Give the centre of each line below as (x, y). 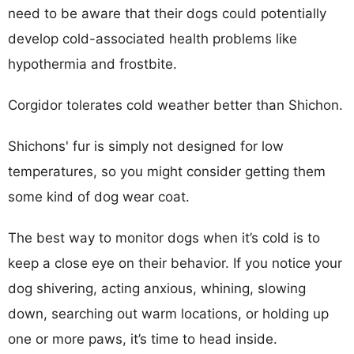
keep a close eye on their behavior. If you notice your (175, 263)
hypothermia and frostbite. (92, 64)
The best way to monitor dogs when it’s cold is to (164, 237)
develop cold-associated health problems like (153, 38)
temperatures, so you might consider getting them (167, 171)
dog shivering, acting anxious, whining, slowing (157, 288)
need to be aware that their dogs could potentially (167, 13)
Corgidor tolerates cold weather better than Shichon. (175, 105)
